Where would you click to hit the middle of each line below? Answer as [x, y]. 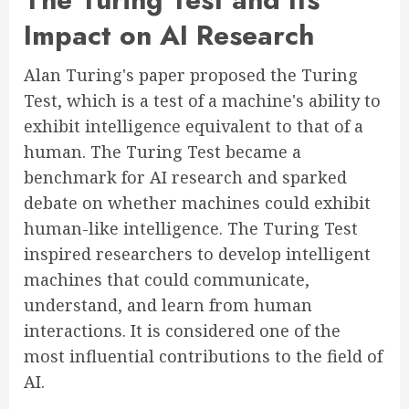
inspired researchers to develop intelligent [197, 254]
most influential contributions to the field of [203, 356]
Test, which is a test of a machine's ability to [202, 100]
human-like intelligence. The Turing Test [191, 228]
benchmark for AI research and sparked [185, 177]
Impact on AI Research [169, 35]
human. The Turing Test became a [163, 152]
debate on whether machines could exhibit [197, 203]
